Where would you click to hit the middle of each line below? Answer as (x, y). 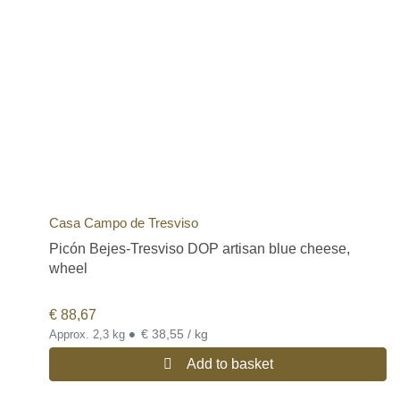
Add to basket (229, 364)
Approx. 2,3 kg (89, 335)
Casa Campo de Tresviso (124, 222)
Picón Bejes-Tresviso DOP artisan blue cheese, (200, 248)
